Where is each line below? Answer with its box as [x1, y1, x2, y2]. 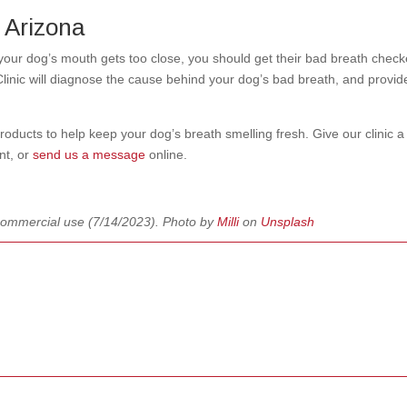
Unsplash [261, 213, 315, 229]
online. [145, 146, 192, 162]
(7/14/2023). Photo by [88, 213, 218, 229]
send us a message [33, 146, 146, 162]
